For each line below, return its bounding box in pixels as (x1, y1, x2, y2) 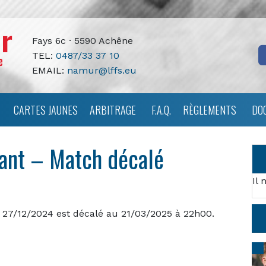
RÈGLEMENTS (183, 102, 236, 118)
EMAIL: (31, 64, 67, 76)
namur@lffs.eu (66, 64, 137, 76)
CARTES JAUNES (14, 102, 78, 118)
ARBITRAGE (90, 102, 136, 118)
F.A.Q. (151, 102, 171, 118)
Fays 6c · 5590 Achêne (31, 34, 133, 46)
